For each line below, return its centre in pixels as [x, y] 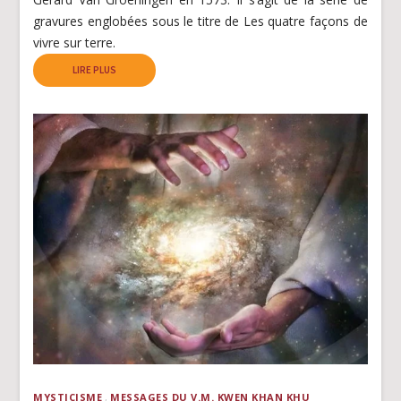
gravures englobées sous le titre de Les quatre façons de [200, 21]
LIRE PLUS [95, 70]
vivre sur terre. [75, 43]
